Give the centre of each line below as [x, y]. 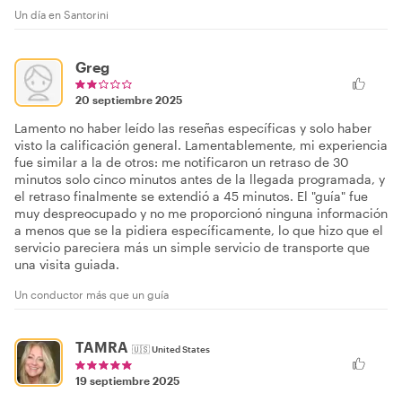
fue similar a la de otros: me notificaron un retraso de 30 [182, 162]
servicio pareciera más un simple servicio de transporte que [192, 247]
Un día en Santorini [61, 14]
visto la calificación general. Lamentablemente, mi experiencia [201, 144]
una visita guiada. [67, 264]
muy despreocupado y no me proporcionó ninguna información [201, 213]
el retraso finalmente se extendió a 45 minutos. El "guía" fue [191, 196]
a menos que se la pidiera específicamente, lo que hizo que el [199, 230]
